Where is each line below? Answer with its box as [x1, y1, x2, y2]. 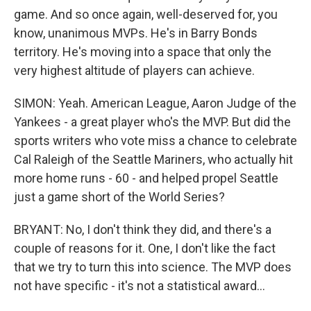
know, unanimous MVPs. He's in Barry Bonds [14, 26, 258, 40]
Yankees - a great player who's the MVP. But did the [14, 115, 291, 129]
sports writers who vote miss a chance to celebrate [14, 133, 297, 148]
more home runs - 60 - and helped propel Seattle [14, 171, 278, 185]
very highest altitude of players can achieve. [14, 63, 255, 78]
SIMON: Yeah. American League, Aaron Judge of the [14, 96, 296, 110]
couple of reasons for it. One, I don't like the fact [14, 241, 276, 255]
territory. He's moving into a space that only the [14, 44, 271, 59]
